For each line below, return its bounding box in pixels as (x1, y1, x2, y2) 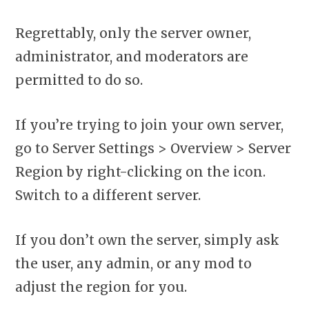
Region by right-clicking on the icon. (15, 163, 266, 181)
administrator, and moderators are (15, 48, 248, 65)
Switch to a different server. (15, 187, 201, 204)
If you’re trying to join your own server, (15, 117, 283, 134)
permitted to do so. (15, 71, 143, 88)
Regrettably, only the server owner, (15, 24, 251, 41)
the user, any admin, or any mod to (15, 255, 252, 272)
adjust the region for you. (15, 279, 187, 296)
